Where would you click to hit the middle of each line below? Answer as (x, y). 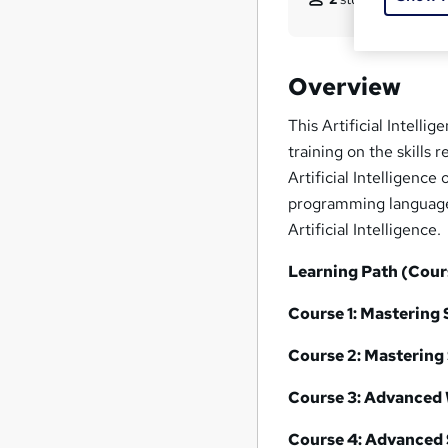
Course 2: (326, 355)
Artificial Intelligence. (365, 229)
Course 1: (324, 313)
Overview (345, 86)
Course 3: (326, 397)
